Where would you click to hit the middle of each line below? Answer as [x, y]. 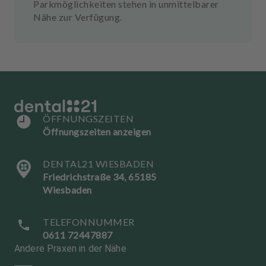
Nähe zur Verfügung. [78, 17]
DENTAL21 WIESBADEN [98, 164]
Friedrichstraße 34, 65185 [100, 177]
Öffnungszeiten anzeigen [97, 132]
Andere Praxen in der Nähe [70, 248]
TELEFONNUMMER [89, 222]
